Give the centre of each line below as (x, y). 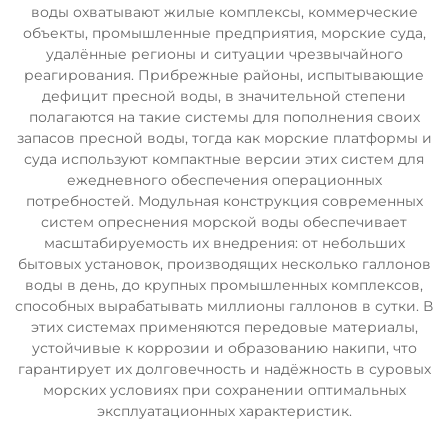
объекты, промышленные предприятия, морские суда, (224, 33)
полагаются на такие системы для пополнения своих (224, 117)
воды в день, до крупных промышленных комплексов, (224, 285)
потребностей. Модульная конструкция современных (224, 201)
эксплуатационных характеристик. (224, 411)
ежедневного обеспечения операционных (224, 180)
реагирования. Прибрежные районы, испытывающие (224, 75)
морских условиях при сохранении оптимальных (224, 390)
